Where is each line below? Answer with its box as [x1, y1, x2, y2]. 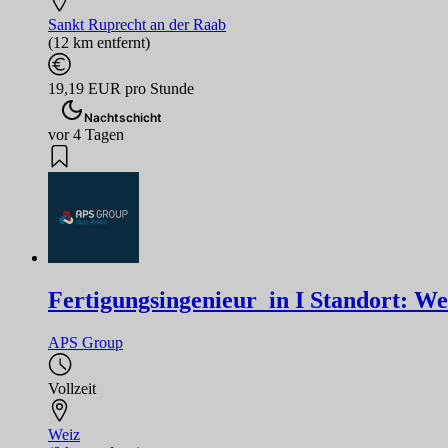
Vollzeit [48, 380, 96, 398]
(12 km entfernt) [48, 34, 150, 52]
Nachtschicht [84, 110, 162, 126]
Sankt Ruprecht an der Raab [48, 16, 226, 34]
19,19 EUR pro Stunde [48, 80, 194, 98]
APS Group [48, 334, 123, 352]
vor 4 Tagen [48, 126, 124, 144]
